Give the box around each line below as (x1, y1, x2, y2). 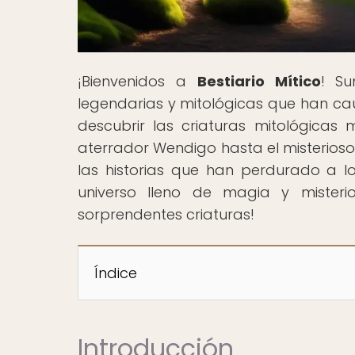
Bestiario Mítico (197, 71, 321, 91)
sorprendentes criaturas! (78, 204, 254, 224)
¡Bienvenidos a (78, 71, 197, 91)
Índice (94, 262, 137, 283)
